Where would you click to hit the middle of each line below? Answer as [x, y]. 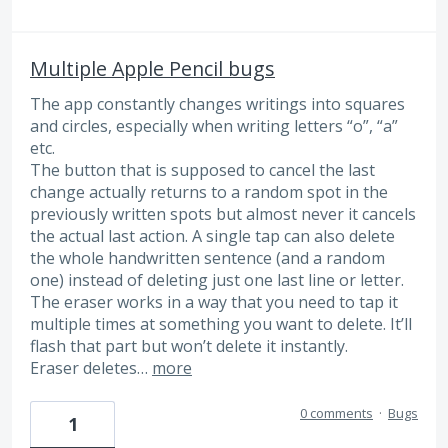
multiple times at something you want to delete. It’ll [221, 323]
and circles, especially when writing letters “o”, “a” [214, 125]
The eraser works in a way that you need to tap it [214, 301]
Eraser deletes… [91, 367]
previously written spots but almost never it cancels [223, 213]
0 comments [336, 413]
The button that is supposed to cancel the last [202, 169]
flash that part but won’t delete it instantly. [189, 345]
